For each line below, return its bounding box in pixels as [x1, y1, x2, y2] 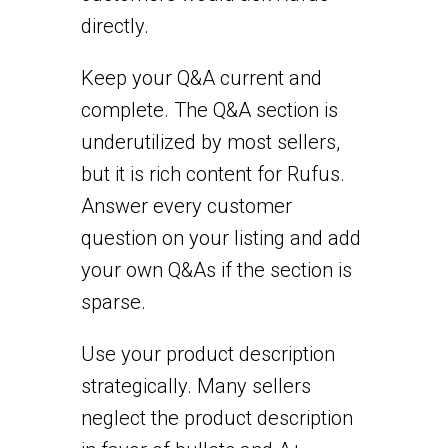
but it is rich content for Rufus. [80, 161, 345, 186]
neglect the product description [80, 405, 353, 430]
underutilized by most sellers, [80, 129, 340, 154]
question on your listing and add [80, 225, 361, 250]
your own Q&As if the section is [80, 257, 352, 282]
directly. [80, 13, 149, 38]
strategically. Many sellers [80, 373, 311, 398]
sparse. [80, 289, 146, 314]
